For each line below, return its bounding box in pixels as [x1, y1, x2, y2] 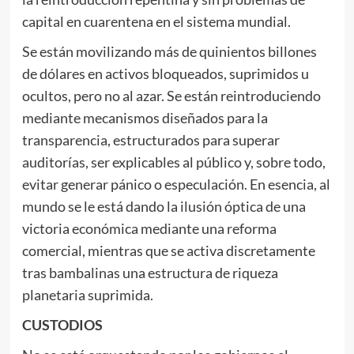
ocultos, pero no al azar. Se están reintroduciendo [21, 87, 321, 104]
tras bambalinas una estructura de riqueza [21, 264, 278, 281]
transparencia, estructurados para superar [21, 131, 280, 149]
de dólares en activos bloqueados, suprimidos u [21, 65, 309, 82]
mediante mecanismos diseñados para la [21, 109, 268, 126]
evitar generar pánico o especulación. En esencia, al [21, 175, 330, 193]
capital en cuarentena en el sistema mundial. [21, 13, 291, 30]
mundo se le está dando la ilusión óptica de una [21, 198, 306, 215]
